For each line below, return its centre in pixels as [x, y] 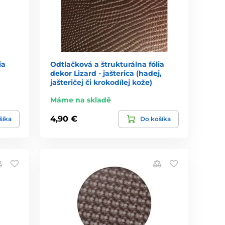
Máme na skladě [81, 100]
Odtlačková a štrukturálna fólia [107, 64]
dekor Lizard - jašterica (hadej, [106, 73]
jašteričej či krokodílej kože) [101, 82]
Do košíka [155, 119]
